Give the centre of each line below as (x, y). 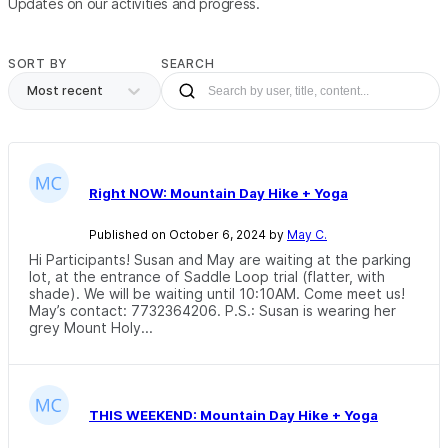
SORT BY (38, 63)
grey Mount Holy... (91, 327)
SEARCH (187, 63)
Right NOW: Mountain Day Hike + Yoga (218, 192)
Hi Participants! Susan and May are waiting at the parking (220, 259)
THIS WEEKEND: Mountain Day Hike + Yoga (233, 415)
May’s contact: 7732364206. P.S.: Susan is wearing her (212, 310)
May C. (307, 234)
